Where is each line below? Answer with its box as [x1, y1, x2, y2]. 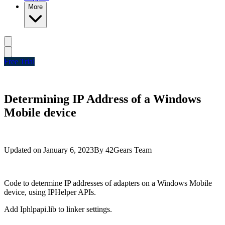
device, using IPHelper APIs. [4, 187, 96, 196]
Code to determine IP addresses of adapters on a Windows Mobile [4, 178, 212, 187]
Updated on [4, 145, 41, 154]
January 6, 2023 [43, 145, 94, 154]
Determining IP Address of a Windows [4, 92, 201, 105]
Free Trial [4, 57, 35, 66]
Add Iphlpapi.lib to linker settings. [4, 204, 112, 213]
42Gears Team [105, 145, 152, 154]
